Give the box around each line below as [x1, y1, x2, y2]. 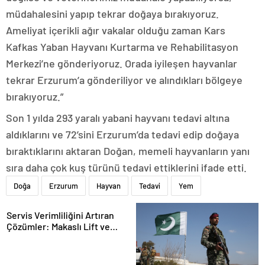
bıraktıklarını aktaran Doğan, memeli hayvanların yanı [6, 144, 250, 158]
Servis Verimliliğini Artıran [7, 209, 114, 221]
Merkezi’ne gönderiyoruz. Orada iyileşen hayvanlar [6, 57, 237, 70]
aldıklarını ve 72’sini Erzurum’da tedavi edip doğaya [6, 128, 239, 141]
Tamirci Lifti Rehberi [7, 232, 91, 244]
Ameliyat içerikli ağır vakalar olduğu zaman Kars [6, 24, 225, 37]
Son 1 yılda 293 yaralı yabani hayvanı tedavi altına [6, 111, 230, 125]
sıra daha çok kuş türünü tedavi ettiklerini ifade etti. [6, 161, 247, 174]
